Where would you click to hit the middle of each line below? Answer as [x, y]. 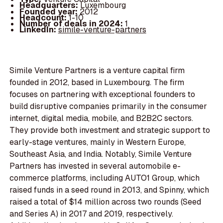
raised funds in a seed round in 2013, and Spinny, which [110, 190]
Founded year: [49, 11]
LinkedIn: [39, 29]
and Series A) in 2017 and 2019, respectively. [92, 214]
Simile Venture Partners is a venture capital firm [97, 71]
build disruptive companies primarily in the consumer [109, 107]
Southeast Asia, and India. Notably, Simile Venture [101, 154]
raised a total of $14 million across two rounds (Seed [106, 202]
